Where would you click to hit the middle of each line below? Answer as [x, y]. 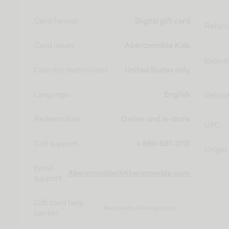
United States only [157, 70]
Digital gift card [163, 21]
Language [51, 94]
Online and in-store [156, 119]
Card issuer [54, 45]
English [177, 94]
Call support [56, 143]
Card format [56, 21]
